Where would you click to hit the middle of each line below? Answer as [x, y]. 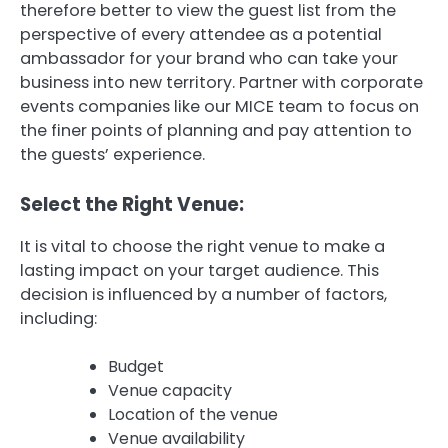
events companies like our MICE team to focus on [219, 107]
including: [58, 319]
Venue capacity [170, 391]
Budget [136, 367]
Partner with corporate [331, 83]
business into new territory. [127, 83]
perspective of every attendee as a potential [201, 35]
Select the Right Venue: [132, 205]
